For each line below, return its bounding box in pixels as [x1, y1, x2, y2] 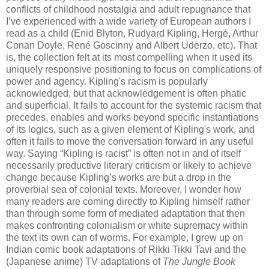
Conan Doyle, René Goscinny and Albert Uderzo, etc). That [6, 40, 257, 51]
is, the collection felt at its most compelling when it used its [6, 52, 252, 63]
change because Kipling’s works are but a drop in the [6, 172, 231, 183]
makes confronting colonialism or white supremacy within [6, 220, 248, 231]
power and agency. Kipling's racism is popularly [6, 76, 208, 87]
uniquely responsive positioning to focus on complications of [6, 64, 261, 75]
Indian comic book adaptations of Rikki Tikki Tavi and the [6, 244, 246, 255]
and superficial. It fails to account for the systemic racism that [6, 100, 261, 111]
